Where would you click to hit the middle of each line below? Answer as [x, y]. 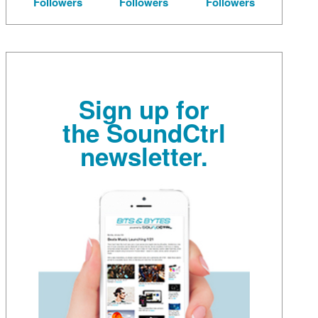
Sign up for [144, 109]
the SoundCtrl [144, 132]
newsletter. [144, 156]
